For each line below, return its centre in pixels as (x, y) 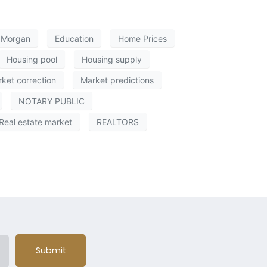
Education (74, 38)
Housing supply (112, 59)
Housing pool (32, 59)
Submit (51, 250)
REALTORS (118, 122)
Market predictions (117, 80)
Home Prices (142, 38)
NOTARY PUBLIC (52, 101)
